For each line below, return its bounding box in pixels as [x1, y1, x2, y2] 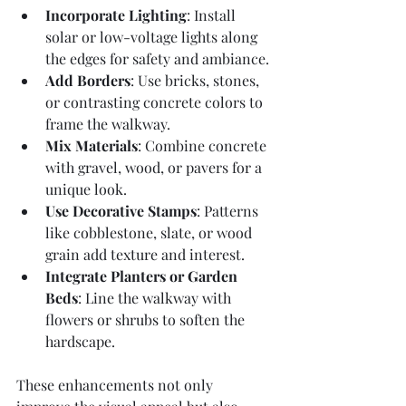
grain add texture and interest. [45, 244, 245, 264]
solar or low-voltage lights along [45, 26, 261, 46]
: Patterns [197, 200, 262, 220]
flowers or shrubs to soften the [45, 309, 248, 329]
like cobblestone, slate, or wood [45, 222, 256, 242]
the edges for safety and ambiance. [45, 48, 269, 68]
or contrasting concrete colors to [45, 92, 266, 111]
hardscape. [45, 331, 115, 351]
